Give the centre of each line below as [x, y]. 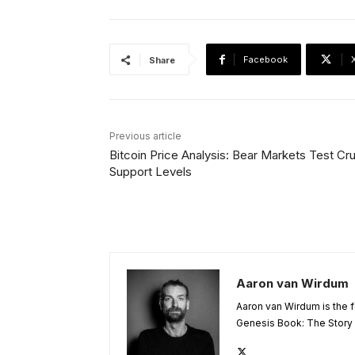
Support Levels [151, 172]
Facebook [265, 60]
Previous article [145, 136]
